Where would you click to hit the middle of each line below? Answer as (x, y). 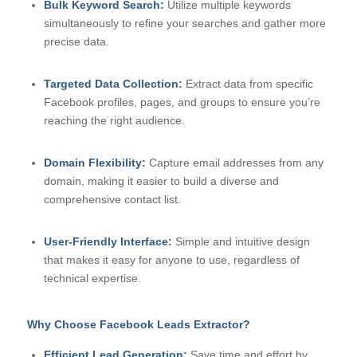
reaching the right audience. (114, 121)
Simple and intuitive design (241, 241)
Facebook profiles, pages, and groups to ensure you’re (182, 102)
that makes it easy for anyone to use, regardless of (171, 259)
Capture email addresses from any (234, 162)
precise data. (76, 42)
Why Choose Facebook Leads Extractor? (138, 324)
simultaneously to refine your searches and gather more (184, 24)
